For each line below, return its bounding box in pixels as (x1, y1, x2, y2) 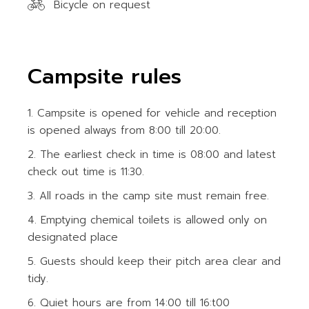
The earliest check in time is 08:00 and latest (40, 147, 277, 162)
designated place (28, 230, 119, 245)
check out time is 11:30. (28, 164, 145, 179)
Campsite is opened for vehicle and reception (37, 106, 277, 121)
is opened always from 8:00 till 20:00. (28, 123, 221, 138)
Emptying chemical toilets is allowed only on (41, 212, 268, 228)
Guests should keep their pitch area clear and (40, 254, 281, 269)
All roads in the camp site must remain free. (39, 188, 270, 203)
